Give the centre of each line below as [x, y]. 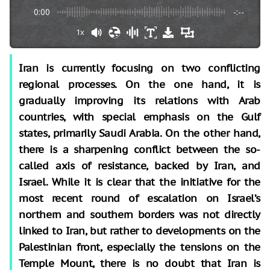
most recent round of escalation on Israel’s [140, 198]
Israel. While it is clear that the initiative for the [140, 182]
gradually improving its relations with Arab [140, 100]
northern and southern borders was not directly [140, 214]
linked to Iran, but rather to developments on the [140, 231]
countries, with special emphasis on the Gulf [140, 117]
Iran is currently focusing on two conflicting [140, 68]
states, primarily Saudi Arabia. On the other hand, [140, 133]
